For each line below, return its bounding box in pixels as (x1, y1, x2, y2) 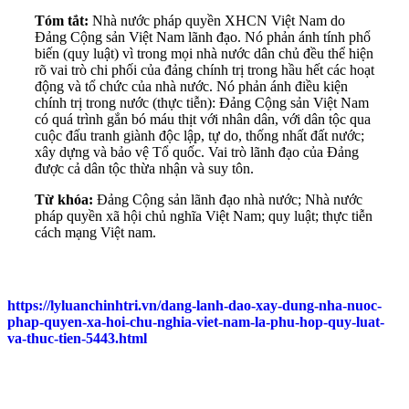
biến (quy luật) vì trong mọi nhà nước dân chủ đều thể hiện (35, 45, 373, 61)
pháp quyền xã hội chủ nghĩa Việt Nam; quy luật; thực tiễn (35, 207, 372, 224)
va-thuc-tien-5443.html (7, 330, 147, 346)
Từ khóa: (35, 191, 97, 207)
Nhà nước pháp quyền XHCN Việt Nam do (92, 12, 345, 28)
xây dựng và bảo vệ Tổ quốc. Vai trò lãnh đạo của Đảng (35, 143, 359, 160)
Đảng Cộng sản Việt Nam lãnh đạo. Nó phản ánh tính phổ (35, 28, 371, 45)
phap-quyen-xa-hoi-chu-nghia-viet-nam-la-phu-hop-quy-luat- (7, 313, 384, 330)
